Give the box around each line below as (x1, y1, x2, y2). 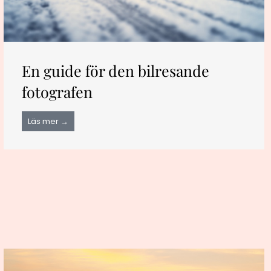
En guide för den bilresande (21, 60, 209, 81)
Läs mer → (27, 116, 68, 128)
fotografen (21, 82, 93, 102)
